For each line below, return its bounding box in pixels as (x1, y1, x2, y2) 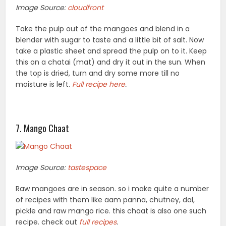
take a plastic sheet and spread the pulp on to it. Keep (16, 46, 207, 56)
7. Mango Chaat (16, 122, 70, 135)
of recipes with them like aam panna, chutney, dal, (16, 195, 195, 205)
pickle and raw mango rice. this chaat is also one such (16, 206, 207, 216)
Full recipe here (72, 79, 126, 90)
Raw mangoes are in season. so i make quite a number (16, 184, 209, 194)
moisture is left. (16, 79, 73, 90)
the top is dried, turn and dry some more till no (16, 68, 180, 79)
